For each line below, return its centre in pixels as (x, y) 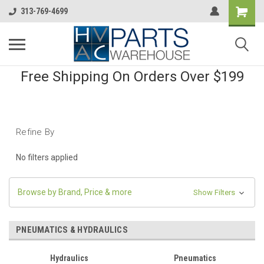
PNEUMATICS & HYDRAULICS (72, 230)
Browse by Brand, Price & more (75, 192)
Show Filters (215, 192)
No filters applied (47, 157)
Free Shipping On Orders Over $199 (132, 77)
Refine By (35, 132)
